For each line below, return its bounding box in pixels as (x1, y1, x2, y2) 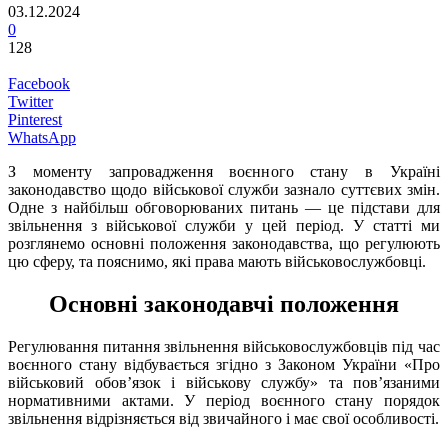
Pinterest (8, 110, 62, 128)
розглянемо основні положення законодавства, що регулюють (8, 234, 440, 252)
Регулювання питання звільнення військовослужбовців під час (8, 337, 440, 355)
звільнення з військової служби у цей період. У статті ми (8, 216, 440, 234)
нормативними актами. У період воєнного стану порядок (8, 391, 440, 409)
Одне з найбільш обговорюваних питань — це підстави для (8, 198, 440, 216)
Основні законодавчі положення (49, 290, 399, 317)
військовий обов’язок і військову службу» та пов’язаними (8, 373, 440, 391)
